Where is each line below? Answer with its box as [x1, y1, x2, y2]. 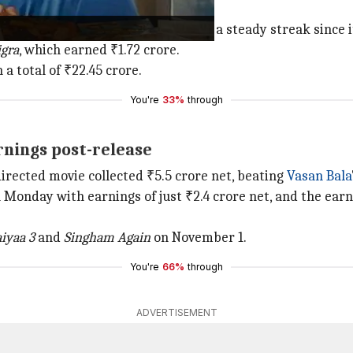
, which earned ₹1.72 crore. [19, 42, 180, 58]
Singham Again [64, 229, 150, 246]
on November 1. [150, 229, 247, 246]
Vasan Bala [287, 168, 351, 184]
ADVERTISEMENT [136, 307, 217, 318]
